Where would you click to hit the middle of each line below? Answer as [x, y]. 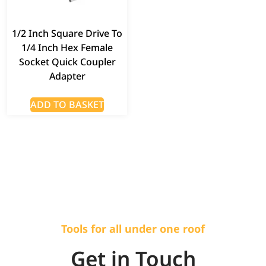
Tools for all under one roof [133, 228]
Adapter [67, 76]
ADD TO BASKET [67, 104]
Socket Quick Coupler [67, 61]
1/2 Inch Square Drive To [67, 33]
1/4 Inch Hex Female [67, 47]
